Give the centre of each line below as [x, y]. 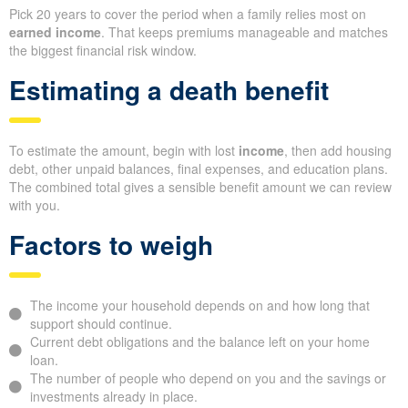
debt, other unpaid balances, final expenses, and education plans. [199, 169]
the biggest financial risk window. [103, 51]
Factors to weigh [111, 245]
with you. [35, 205]
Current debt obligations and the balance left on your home [199, 342]
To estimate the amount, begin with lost [124, 151]
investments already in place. [113, 397]
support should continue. [101, 324]
